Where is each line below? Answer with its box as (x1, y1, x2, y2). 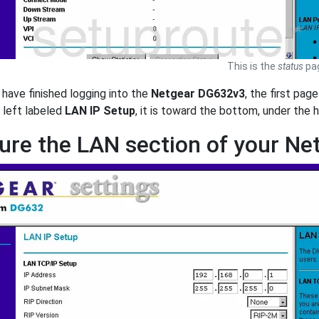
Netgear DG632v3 (151, 87, 245, 101)
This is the (227, 61, 278, 73)
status (278, 61, 303, 73)
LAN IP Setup (65, 104, 135, 118)
